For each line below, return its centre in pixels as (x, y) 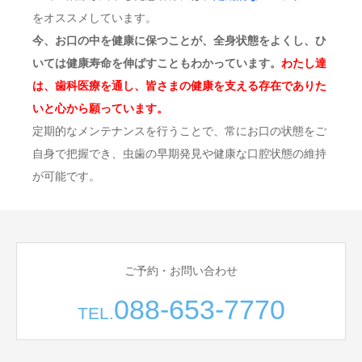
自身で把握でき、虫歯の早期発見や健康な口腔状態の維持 (180, 154)
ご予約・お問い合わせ (181, 271)
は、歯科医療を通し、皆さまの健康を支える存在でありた (180, 86)
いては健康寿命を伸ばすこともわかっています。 (157, 63)
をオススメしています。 (95, 18)
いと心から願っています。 (101, 108)
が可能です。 (67, 176)
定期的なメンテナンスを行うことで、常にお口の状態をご (180, 131)
